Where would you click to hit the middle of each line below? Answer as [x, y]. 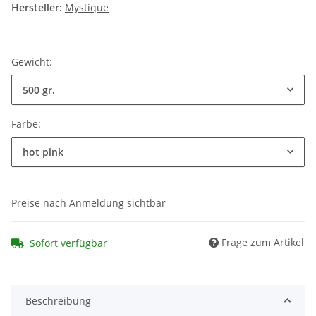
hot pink [43, 152]
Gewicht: [33, 62]
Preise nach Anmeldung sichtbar [89, 203]
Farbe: [28, 124]
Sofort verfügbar [68, 243]
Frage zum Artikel [263, 242]
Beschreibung [58, 300]
